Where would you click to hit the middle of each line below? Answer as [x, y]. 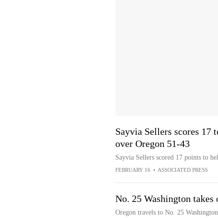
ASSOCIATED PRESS [182, 170]
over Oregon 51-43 [152, 144]
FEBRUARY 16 [133, 170]
